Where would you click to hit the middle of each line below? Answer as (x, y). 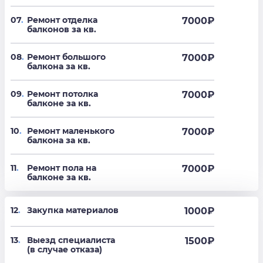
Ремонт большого (66, 57)
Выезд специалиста (71, 240)
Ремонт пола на (62, 168)
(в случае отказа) (65, 250)
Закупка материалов (73, 210)
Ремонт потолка (63, 94)
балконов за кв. (62, 30)
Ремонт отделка (62, 20)
